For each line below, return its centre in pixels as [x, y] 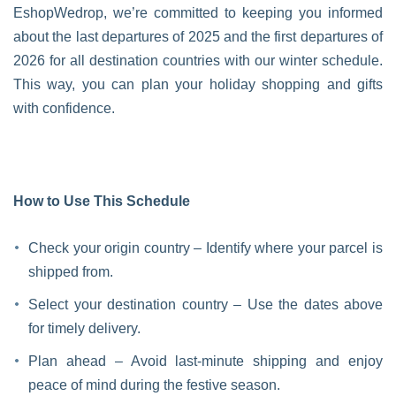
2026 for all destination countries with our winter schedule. [198, 61]
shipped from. [71, 272]
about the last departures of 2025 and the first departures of [198, 37]
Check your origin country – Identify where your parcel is [206, 248]
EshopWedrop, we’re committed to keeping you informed [198, 13]
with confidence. [64, 108]
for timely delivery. [84, 328]
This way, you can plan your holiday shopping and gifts [198, 84]
